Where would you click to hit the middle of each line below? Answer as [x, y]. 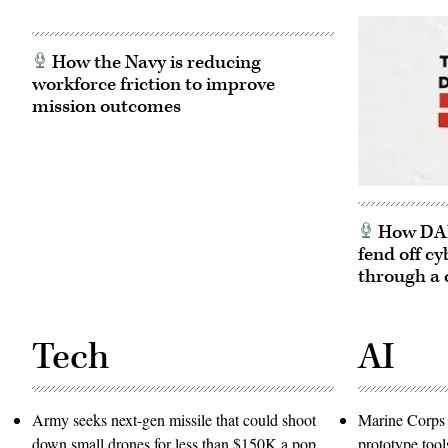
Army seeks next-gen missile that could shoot [174, 419]
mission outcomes [106, 107]
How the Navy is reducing [154, 63]
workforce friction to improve [153, 85]
